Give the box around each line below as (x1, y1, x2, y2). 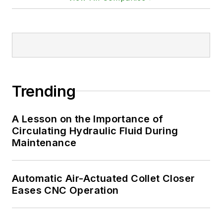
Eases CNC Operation (12, 184, 119, 196)
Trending (12, 82, 76, 100)
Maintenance (12, 136, 77, 149)
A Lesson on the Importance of (12, 112, 164, 125)
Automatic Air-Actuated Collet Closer (12, 172, 196, 184)
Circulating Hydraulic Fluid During (12, 124, 178, 137)
